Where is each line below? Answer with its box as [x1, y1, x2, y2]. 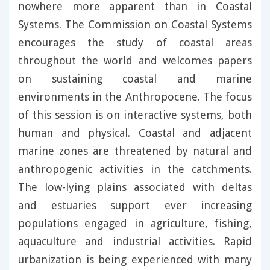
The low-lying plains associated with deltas [18, 181, 252, 194]
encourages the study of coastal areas [18, 36, 252, 49]
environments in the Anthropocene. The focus [18, 90, 252, 104]
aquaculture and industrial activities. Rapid [18, 235, 252, 248]
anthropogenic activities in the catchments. [18, 163, 252, 176]
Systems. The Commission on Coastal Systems [18, 18, 252, 31]
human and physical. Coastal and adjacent [18, 127, 252, 140]
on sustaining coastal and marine [18, 72, 252, 86]
